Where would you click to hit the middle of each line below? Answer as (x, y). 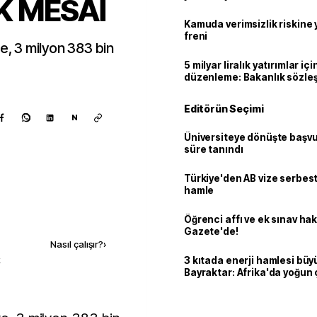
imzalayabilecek (224, 89)
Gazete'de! (211, 231)
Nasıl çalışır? (77, 244)
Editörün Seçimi (224, 109)
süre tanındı (214, 149)
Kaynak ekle (64, 214)
